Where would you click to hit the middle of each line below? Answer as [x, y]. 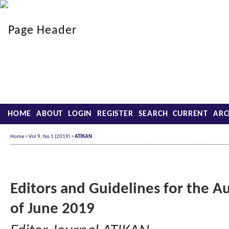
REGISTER [115, 114]
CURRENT [191, 114]
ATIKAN [83, 136]
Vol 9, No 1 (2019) [49, 136]
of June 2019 [52, 209]
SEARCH [153, 114]
